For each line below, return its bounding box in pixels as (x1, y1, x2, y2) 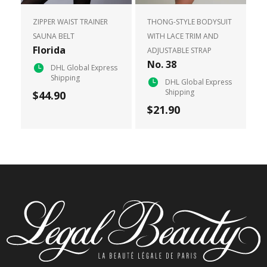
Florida (32, 43, 66, 57)
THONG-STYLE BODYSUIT (147, 16, 232, 27)
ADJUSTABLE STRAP (147, 45, 212, 55)
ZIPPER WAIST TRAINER (32, 16, 108, 27)
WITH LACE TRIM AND (147, 30, 219, 41)
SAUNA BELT (32, 30, 74, 41)
